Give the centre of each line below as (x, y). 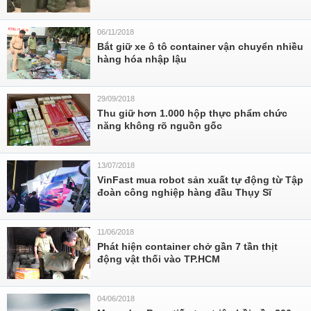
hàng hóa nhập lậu (142, 59)
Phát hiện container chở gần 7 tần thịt (187, 246)
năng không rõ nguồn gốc (160, 126)
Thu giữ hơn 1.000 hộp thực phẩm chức (192, 113)
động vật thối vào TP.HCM (159, 259)
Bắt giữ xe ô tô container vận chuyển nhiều (200, 47)
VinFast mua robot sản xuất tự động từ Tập (200, 180)
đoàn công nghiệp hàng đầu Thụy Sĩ (184, 192)
